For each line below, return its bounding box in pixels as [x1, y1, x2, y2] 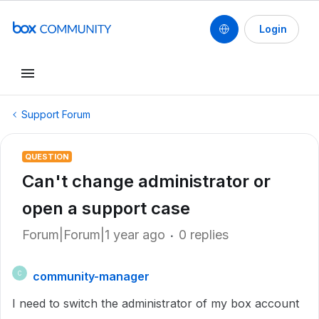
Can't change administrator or [22, 171, 271, 192]
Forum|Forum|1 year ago [22, 227, 165, 242]
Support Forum [21, 108, 90, 120]
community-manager [33, 269, 150, 283]
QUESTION [25, 152, 69, 162]
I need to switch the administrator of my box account [12, 296, 299, 310]
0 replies [179, 227, 229, 242]
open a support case [22, 198, 190, 219]
